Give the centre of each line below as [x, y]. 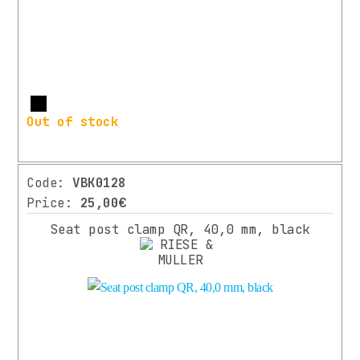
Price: [53, 203]
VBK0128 [99, 183]
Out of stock [72, 122]
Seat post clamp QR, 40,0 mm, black [180, 230]
